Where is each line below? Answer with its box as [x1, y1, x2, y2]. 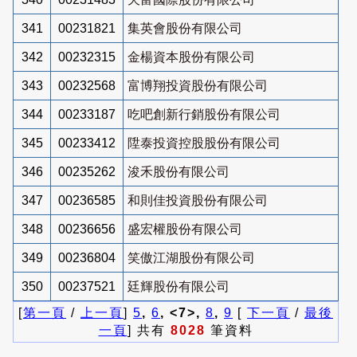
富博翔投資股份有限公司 [127, 78, 268, 92]
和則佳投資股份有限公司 [127, 193, 268, 207]
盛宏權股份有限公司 [127, 222, 242, 236]
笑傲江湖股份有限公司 [127, 250, 255, 265]
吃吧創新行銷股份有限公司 [127, 107, 280, 121]
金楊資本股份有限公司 [127, 49, 255, 64]
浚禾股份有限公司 [127, 164, 229, 178]
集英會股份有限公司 [127, 21, 242, 35]
